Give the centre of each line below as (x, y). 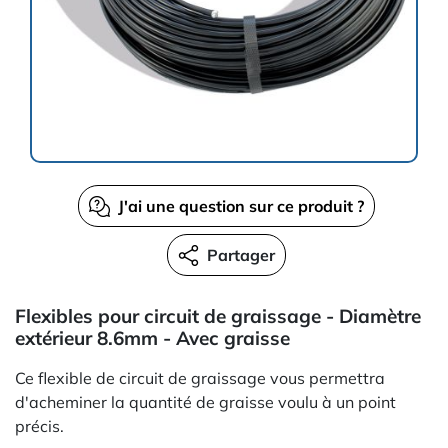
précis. (39, 426)
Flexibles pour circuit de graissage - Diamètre (218, 316)
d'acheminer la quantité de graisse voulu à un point (205, 402)
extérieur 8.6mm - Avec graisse (152, 338)
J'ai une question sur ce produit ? (240, 206)
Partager (240, 255)
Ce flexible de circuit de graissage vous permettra (200, 378)
